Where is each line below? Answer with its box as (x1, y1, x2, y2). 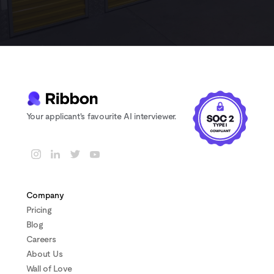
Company (26, 191, 64, 200)
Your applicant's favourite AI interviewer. (26, 112, 176, 121)
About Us (26, 250, 63, 259)
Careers (26, 235, 56, 244)
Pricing (26, 206, 52, 215)
